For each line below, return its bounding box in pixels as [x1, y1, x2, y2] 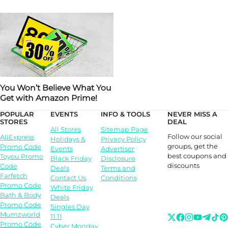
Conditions [100, 174, 137, 182]
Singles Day [50, 203, 90, 211]
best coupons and [167, 152, 227, 160]
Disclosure [100, 154, 135, 163]
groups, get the [167, 142, 218, 151]
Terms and [100, 164, 135, 173]
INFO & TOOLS [100, 110, 150, 119]
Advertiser [100, 145, 134, 153]
